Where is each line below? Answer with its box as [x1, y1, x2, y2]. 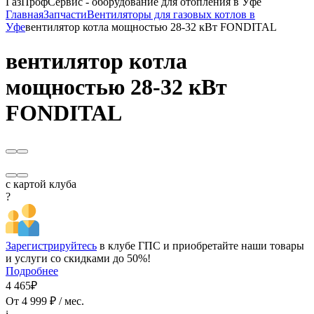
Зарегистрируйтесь [6, 239, 97, 252]
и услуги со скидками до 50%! [6, 252, 151, 264]
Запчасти [43, 8, 87, 20]
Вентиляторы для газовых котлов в [87, 8, 255, 20]
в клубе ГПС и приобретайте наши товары [97, 239, 304, 252]
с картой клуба [6, 177, 76, 190]
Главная [6, 8, 43, 20]
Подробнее [6, 264, 58, 277]
